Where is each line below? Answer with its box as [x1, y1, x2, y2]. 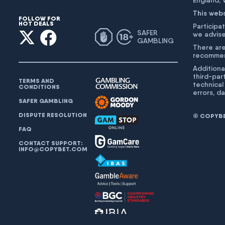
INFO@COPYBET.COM [19, 145, 87, 153]
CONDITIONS [19, 83, 60, 90]
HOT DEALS [19, 20, 54, 27]
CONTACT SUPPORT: [19, 139, 83, 147]
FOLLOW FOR [19, 15, 60, 22]
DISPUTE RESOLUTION [19, 111, 87, 119]
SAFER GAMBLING [19, 97, 73, 104]
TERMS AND [19, 77, 54, 84]
